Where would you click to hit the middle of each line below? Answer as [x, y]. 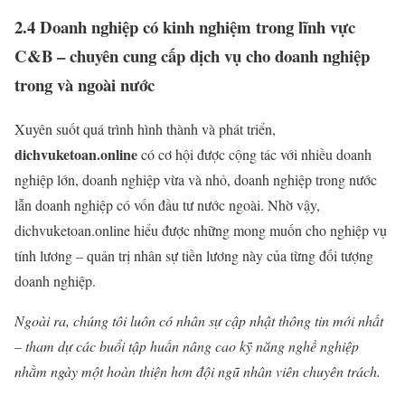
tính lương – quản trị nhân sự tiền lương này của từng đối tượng [194, 255]
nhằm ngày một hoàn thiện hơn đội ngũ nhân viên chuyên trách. [198, 371]
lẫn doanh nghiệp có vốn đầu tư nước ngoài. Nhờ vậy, [167, 204]
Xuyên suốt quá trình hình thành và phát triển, [145, 128]
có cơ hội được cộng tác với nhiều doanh [254, 154]
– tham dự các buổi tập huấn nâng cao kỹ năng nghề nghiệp [187, 345]
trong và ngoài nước [85, 85]
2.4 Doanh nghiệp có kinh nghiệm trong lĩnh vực [185, 27]
